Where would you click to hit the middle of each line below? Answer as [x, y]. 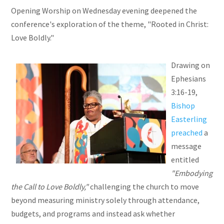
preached [187, 133]
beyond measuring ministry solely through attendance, [105, 200]
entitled [185, 160]
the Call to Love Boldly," [50, 187]
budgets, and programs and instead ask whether [93, 214]
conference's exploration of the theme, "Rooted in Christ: [110, 24]
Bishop [183, 106]
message [186, 146]
